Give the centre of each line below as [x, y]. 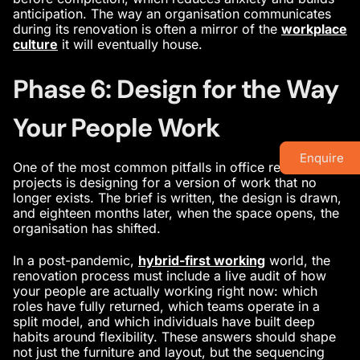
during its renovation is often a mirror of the [147, 29]
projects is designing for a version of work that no [165, 182]
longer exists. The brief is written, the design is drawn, [177, 197]
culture [35, 45]
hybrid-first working [202, 261]
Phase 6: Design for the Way [176, 89]
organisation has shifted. [87, 228]
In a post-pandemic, [76, 261]
